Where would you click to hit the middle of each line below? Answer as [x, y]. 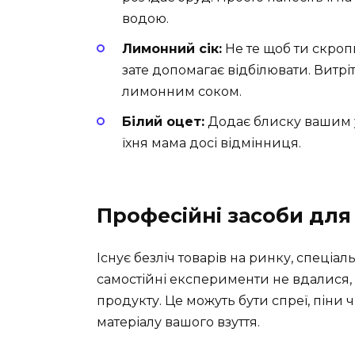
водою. [145, 19]
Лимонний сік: [172, 49]
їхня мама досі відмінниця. [212, 143]
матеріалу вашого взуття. [178, 322]
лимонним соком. [182, 92]
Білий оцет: [163, 122]
